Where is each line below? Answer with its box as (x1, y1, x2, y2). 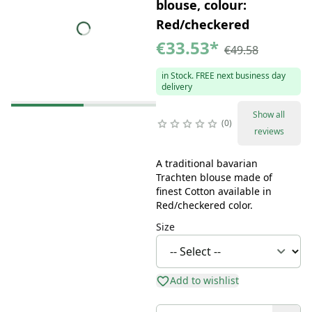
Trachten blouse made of (155, 170, 272, 184)
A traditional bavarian (155, 156, 258, 170)
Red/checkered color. (155, 198, 253, 212)
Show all (253, 108, 286, 120)
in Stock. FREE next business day (161, 69, 286, 81)
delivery (161, 80, 192, 93)
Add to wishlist (169, 273, 239, 287)
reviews (253, 125, 284, 137)
